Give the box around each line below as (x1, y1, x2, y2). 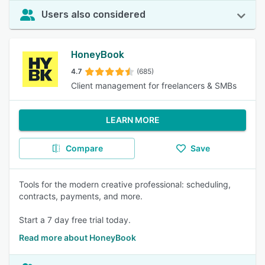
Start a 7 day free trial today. (19, 215, 131, 225)
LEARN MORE (105, 115, 160, 125)
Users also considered (41, 9, 146, 20)
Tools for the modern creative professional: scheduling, (19, 179, 231, 189)
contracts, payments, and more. (19, 191, 143, 201)
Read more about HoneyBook (19, 232, 136, 243)
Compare (65, 143, 103, 153)
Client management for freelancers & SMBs (71, 80, 237, 91)
